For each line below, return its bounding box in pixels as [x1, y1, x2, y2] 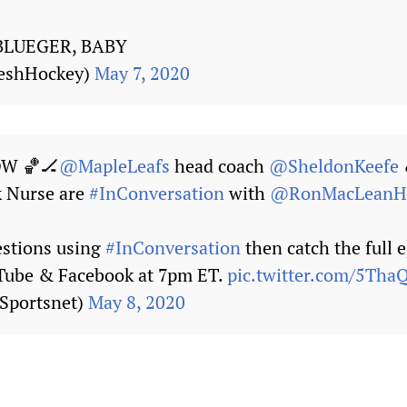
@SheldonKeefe [269, 154, 399, 178]
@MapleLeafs [59, 154, 170, 178]
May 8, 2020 [88, 290, 185, 314]
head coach [170, 154, 269, 178]
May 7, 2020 [94, 61, 190, 85]
